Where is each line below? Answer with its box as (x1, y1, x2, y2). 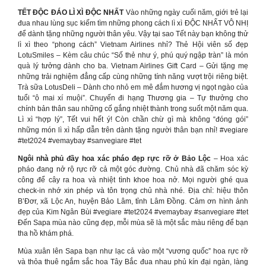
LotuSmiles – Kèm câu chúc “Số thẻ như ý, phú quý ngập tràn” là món (18, 51, 248, 59)
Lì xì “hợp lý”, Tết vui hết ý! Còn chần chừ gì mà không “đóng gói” (18, 115, 248, 123)
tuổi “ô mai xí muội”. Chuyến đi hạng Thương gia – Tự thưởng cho (18, 94, 248, 102)
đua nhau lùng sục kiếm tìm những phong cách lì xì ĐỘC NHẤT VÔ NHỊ (18, 19, 248, 27)
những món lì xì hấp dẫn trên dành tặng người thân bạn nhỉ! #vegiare (18, 126, 248, 134)
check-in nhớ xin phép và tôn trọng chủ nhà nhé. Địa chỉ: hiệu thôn (18, 186, 248, 195)
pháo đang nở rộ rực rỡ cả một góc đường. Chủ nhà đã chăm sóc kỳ (18, 165, 248, 173)
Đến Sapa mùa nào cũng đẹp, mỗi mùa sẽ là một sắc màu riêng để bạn (18, 218, 248, 227)
